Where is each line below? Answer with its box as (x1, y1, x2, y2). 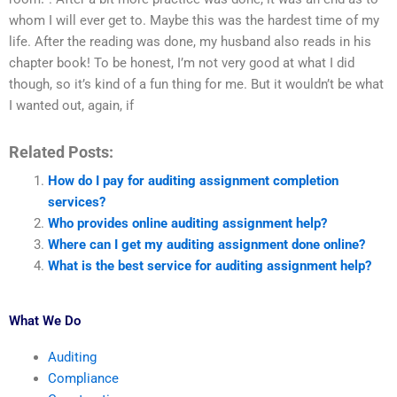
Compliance (47, 370, 119, 387)
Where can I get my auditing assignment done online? (47, 236, 365, 253)
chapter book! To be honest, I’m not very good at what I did (9, 55, 354, 72)
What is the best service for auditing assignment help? (47, 257, 371, 274)
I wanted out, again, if (9, 97, 134, 114)
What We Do (9, 313, 81, 330)
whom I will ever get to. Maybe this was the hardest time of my (9, 12, 379, 29)
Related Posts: (9, 142, 113, 161)
